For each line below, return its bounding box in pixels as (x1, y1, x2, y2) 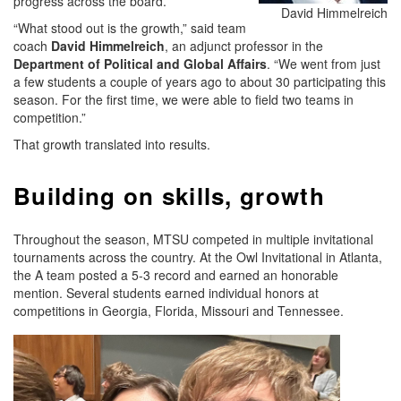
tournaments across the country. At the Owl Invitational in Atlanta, (13, 247, 382, 266)
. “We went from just (267, 54, 380, 73)
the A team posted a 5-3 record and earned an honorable (13, 265, 338, 284)
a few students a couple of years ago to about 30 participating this (13, 72, 386, 90)
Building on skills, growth (13, 178, 325, 212)
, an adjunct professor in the (165, 36, 323, 55)
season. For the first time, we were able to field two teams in (13, 90, 354, 108)
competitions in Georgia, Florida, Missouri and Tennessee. (13, 301, 344, 320)
